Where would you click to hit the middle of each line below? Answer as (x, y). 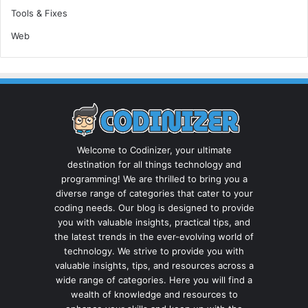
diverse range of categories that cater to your (154, 193)
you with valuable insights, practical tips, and (154, 222)
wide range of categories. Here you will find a (154, 280)
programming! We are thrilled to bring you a (154, 179)
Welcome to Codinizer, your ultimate (154, 150)
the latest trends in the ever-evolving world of (154, 236)
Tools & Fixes (39, 13)
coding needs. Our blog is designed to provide (154, 208)
